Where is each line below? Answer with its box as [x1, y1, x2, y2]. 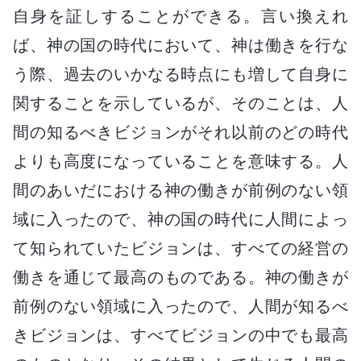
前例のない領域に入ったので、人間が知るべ [13, 296, 348, 316]
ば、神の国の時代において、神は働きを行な [13, 35, 348, 55]
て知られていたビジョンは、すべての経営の [13, 238, 348, 258]
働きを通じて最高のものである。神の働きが [13, 267, 348, 287]
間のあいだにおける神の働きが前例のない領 [13, 180, 348, 200]
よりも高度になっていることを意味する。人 [13, 151, 348, 171]
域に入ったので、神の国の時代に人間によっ [13, 209, 348, 229]
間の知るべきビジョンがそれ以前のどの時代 [13, 122, 348, 142]
